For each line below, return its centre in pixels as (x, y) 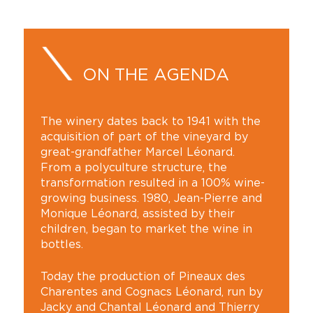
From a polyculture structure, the (133, 167)
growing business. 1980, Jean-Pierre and (151, 198)
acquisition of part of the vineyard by (144, 136)
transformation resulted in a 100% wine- (152, 182)
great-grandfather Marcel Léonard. (137, 152)
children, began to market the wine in (146, 228)
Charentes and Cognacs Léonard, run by (151, 291)
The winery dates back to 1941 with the (150, 121)
